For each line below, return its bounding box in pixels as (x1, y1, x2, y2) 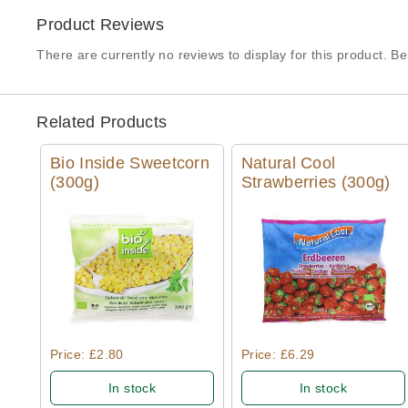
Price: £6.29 (240, 347, 315, 362)
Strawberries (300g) (240, 173, 391, 192)
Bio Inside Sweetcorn (50, 154, 210, 173)
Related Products (36, 112, 168, 131)
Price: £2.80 (50, 347, 124, 362)
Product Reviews (36, 15, 164, 34)
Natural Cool (240, 154, 336, 173)
